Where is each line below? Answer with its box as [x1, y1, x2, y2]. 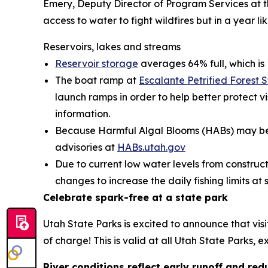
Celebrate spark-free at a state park [43, 191, 228, 203]
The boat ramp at [55, 74, 139, 86]
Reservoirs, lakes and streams [43, 40, 181, 53]
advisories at [55, 141, 117, 153]
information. [55, 107, 112, 120]
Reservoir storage [55, 57, 138, 69]
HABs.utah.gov [117, 141, 185, 153]
